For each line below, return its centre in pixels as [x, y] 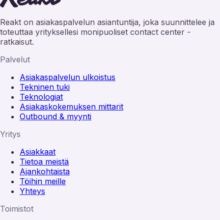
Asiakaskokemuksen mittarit [71, 106]
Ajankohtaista [45, 171]
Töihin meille [43, 181]
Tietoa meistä [44, 161]
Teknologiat [41, 96]
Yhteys [32, 191]
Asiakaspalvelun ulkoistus [68, 77]
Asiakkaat [38, 151]
